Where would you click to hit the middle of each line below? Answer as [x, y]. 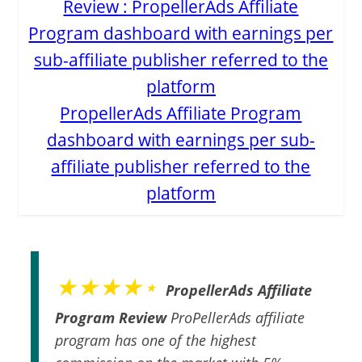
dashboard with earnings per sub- [181, 139]
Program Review [111, 317]
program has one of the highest [156, 340]
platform [181, 193]
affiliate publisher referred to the [181, 166]
